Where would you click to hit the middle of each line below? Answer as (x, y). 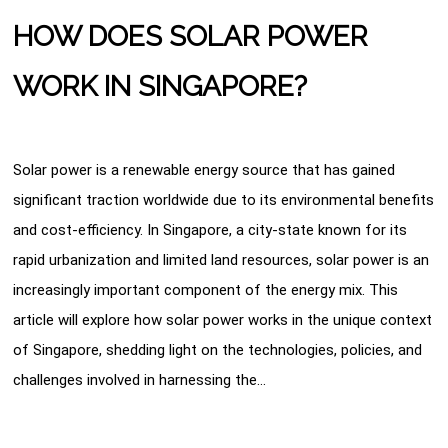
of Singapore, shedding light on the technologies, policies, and (218, 349)
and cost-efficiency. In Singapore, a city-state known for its (210, 229)
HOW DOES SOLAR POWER (191, 36)
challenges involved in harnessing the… (140, 379)
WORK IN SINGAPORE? (160, 86)
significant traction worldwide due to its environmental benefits (224, 199)
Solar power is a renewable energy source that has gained (204, 169)
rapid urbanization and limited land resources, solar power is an (221, 259)
